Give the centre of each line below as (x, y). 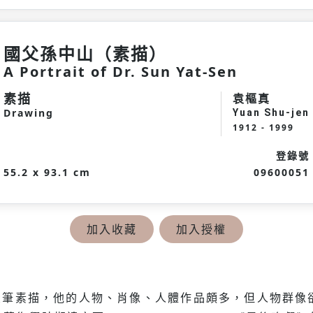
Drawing (29, 113)
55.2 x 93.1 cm (47, 172)
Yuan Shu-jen (271, 112)
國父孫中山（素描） (85, 53)
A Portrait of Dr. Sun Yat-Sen (121, 72)
